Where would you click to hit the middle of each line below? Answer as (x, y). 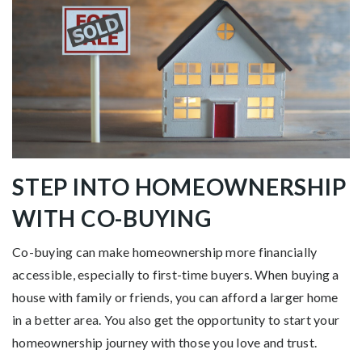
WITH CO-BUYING (112, 219)
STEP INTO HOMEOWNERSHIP (179, 187)
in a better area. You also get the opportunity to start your (176, 320)
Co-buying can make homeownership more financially (165, 252)
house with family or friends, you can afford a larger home (175, 297)
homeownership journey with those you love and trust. (164, 343)
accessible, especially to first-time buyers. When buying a (176, 275)
